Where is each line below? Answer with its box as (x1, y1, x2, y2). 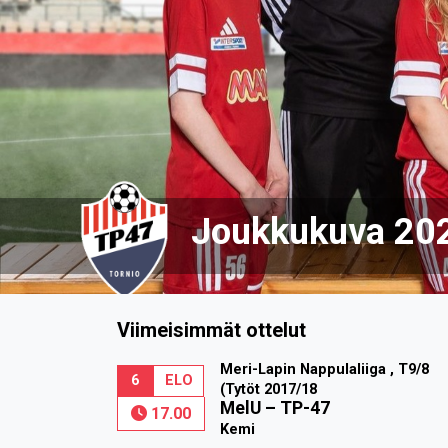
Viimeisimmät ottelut (117, 318, 306, 342)
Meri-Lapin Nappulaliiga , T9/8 (219, 361, 429, 378)
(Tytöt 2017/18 (219, 381, 317, 398)
